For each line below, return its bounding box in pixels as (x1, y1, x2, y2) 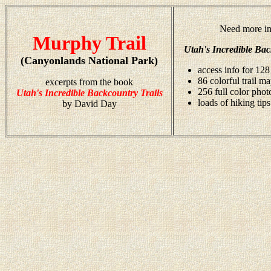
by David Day (62, 99, 117, 109)
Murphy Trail (32, 32, 146, 54)
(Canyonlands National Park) (21, 54, 158, 67)
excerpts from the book (45, 77, 133, 87)
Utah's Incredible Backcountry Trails (16, 88, 163, 98)
